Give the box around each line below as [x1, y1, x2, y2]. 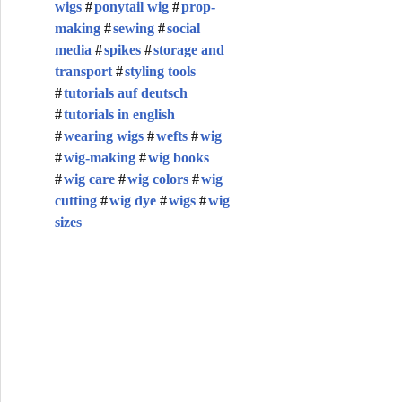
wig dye [109, 193, 156, 208]
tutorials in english [64, 107, 175, 122]
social [167, 21, 200, 36]
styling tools [125, 64, 196, 79]
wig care [64, 171, 115, 187]
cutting [55, 193, 97, 208]
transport [55, 64, 112, 79]
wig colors [127, 171, 188, 187]
